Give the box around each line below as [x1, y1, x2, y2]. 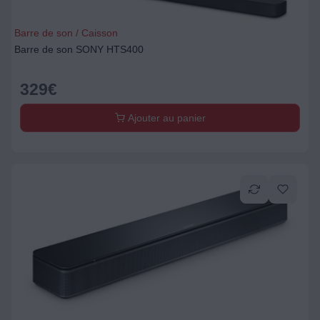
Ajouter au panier [124, 112, 206, 124]
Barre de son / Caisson [14, 27, 118, 39]
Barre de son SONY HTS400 [14, 44, 144, 55]
